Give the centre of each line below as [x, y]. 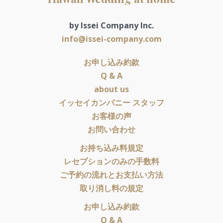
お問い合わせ [111, 129]
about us [111, 89]
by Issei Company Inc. [111, 25]
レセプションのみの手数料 [111, 161]
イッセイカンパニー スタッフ [111, 103]
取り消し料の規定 [111, 188]
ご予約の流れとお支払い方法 [111, 175]
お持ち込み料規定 [111, 148]
